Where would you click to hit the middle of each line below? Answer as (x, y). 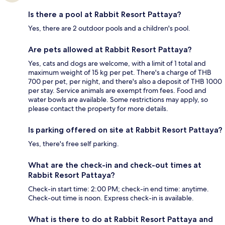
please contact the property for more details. (98, 109)
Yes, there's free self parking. (74, 144)
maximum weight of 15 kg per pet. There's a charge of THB (120, 73)
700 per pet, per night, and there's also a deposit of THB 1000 (125, 82)
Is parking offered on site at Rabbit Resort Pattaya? (125, 130)
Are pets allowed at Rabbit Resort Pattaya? (110, 50)
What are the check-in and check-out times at (115, 165)
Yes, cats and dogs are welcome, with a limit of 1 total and (117, 64)
